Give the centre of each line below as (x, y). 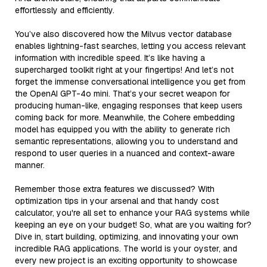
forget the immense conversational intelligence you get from (130, 81)
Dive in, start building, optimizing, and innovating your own (127, 236)
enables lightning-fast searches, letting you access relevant (130, 46)
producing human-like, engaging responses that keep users (129, 105)
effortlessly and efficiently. (65, 10)
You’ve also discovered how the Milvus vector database (123, 34)
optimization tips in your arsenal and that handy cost (117, 201)
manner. (30, 165)
